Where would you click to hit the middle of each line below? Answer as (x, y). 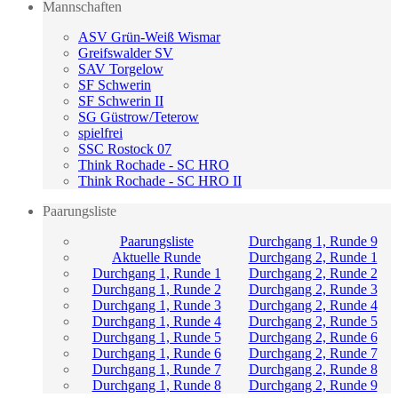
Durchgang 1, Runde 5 (156, 337)
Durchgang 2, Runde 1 (313, 257)
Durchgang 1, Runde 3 (156, 305)
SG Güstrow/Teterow (139, 116)
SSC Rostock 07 (125, 148)
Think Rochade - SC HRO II (160, 180)
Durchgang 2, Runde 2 (313, 273)
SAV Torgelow (121, 68)
